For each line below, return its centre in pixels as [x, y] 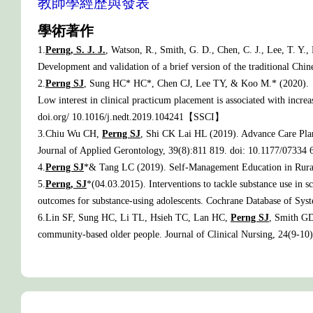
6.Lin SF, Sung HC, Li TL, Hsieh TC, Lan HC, [134, 218]
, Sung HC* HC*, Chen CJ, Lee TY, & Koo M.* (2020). [196, 83]
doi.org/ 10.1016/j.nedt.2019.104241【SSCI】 [131, 117]
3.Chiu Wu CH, [70, 134]
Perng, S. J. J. [75, 50]
